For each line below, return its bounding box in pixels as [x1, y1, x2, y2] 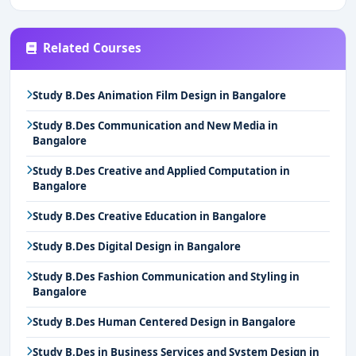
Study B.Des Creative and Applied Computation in [33, 164, 290, 178]
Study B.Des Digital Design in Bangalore [33, 239, 241, 253]
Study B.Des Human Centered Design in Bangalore [33, 315, 296, 329]
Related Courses [43, 40, 141, 56]
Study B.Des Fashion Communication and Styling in [33, 269, 300, 284]
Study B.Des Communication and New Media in [33, 118, 278, 133]
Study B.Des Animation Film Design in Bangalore [33, 88, 286, 103]
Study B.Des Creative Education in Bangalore [33, 209, 266, 223]
